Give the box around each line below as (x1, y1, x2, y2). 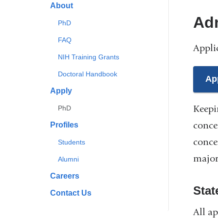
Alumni (58, 155, 79, 163)
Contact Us (50, 189, 92, 198)
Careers (50, 172, 80, 181)
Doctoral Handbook (58, 70, 118, 78)
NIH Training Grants (58, 53, 120, 61)
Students (58, 138, 86, 146)
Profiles (50, 121, 79, 129)
